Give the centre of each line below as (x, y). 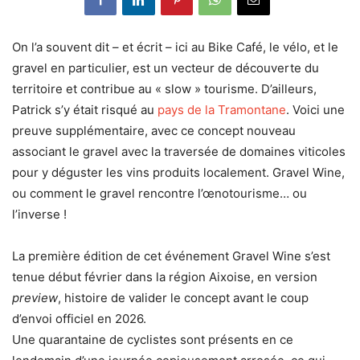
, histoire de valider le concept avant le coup (183, 298)
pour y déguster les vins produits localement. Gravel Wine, (178, 173)
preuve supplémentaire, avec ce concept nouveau (154, 131)
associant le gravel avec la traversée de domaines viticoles (179, 152)
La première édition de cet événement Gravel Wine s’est (171, 256)
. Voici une (315, 110)
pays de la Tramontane (222, 110)
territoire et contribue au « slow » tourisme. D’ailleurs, (164, 89)
